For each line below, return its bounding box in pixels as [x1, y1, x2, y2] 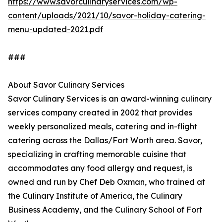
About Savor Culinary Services [8, 80, 124, 90]
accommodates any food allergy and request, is [8, 163, 192, 173]
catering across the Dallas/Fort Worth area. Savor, [8, 135, 202, 146]
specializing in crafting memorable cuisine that [8, 149, 186, 160]
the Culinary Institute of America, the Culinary [8, 191, 182, 201]
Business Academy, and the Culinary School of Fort [8, 205, 202, 215]
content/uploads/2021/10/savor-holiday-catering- [8, 10, 206, 21]
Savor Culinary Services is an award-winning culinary [8, 94, 212, 104]
